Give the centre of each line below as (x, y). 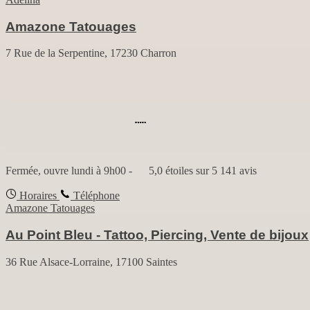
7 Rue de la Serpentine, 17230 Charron (91, 53)
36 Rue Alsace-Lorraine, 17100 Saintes (91, 262)
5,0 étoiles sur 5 (182, 171)
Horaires (37, 196)
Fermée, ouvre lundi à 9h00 (66, 171)
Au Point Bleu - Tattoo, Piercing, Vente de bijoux (157, 235)
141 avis (238, 171)
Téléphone (95, 196)
